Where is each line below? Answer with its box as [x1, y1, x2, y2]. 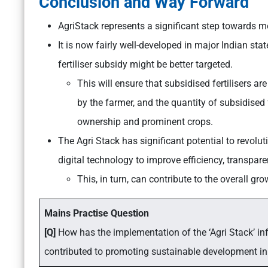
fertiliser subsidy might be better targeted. [58, 59, 233, 71]
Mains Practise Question [44, 208, 149, 220]
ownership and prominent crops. [77, 116, 213, 128]
